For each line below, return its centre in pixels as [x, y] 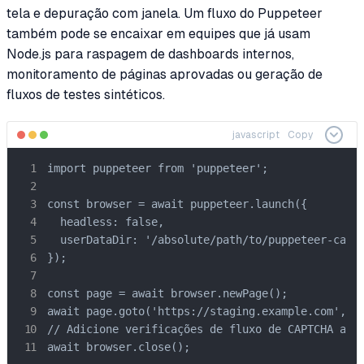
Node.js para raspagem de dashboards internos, [150, 54]
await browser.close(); [119, 347]
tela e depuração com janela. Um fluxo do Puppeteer [165, 13]
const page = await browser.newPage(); [167, 293]
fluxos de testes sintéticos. [86, 94]
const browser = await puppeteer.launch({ [177, 204]
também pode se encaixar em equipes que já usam [158, 33]
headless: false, [106, 221]
